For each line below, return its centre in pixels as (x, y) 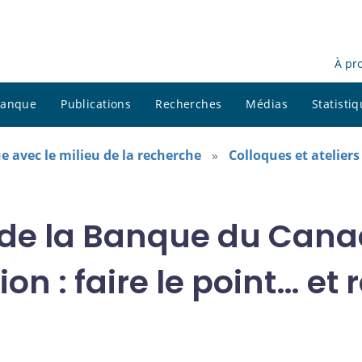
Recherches (189, 104)
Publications (96, 104)
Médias (267, 104)
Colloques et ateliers (294, 156)
